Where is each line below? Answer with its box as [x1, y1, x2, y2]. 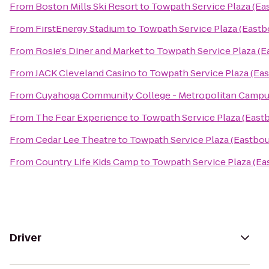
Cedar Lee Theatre [35, 133, 116, 146]
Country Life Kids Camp [35, 156, 139, 168]
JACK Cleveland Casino [35, 67, 136, 79]
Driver [10, 231, 41, 245]
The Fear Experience [35, 111, 128, 124]
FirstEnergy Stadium [35, 22, 125, 35]
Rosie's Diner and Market [35, 44, 144, 57]
